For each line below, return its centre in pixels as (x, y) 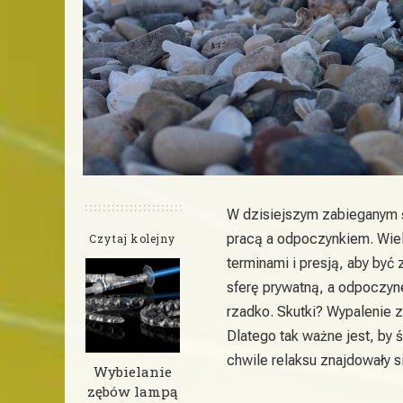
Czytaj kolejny (132, 238)
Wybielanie (132, 371)
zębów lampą (132, 391)
